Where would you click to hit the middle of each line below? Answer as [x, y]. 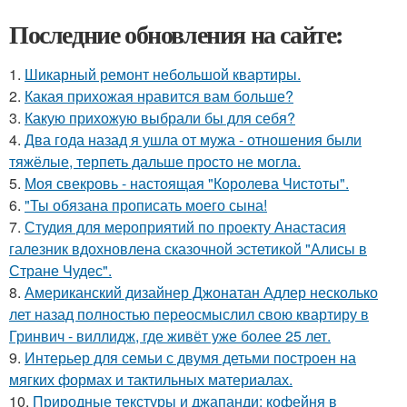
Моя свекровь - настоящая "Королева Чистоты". [187, 183]
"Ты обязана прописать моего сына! [146, 204]
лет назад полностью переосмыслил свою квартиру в [189, 313]
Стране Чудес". [60, 270]
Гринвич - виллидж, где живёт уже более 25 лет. [170, 335]
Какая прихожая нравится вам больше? [159, 95]
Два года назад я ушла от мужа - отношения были [193, 139]
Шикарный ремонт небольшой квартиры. [163, 74]
